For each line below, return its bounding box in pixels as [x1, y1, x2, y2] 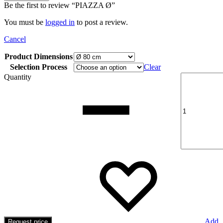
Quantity [4, 73, 31, 82]
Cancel [4, 35, 26, 44]
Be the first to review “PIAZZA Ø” [4, 1, 115, 10]
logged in [45, 18, 75, 27]
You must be [4, 18, 45, 27]
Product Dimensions [4, 52, 73, 61]
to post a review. [75, 18, 128, 27]
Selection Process [10, 63, 67, 72]
